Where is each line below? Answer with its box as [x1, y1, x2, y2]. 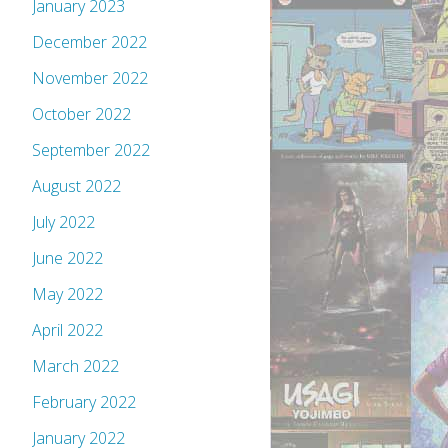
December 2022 [32, 31, 147, 54]
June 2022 [32, 247, 103, 270]
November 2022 [32, 67, 148, 90]
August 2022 [32, 175, 121, 198]
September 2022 [32, 139, 150, 162]
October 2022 [32, 103, 131, 126]
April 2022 [32, 319, 103, 342]
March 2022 [32, 355, 119, 378]
